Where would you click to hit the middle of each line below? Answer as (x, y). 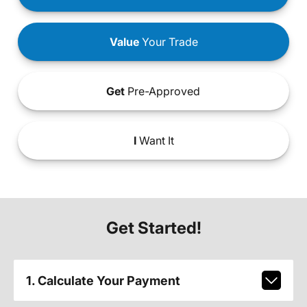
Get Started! (153, 228)
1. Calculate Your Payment (103, 280)
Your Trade (168, 42)
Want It (155, 141)
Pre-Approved (163, 91)
